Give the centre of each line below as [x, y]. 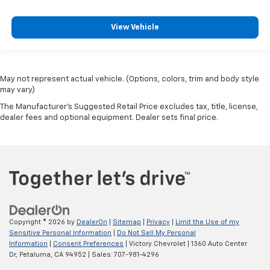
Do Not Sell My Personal [156, 233]
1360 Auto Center [218, 243]
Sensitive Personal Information [60, 233]
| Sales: [100, 254]
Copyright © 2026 [38, 222]
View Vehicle [135, 28]
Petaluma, [35, 254]
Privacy [158, 222]
